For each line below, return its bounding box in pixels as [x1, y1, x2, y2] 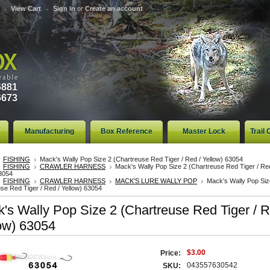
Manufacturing [25, 127, 74, 136]
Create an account [85, 5, 143, 12]
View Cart [11, 5, 42, 12]
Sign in [53, 5, 76, 12]
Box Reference [101, 127, 152, 136]
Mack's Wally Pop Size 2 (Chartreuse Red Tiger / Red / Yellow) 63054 [40, 155, 243, 163]
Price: [160, 249, 181, 257]
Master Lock [182, 127, 225, 136]
